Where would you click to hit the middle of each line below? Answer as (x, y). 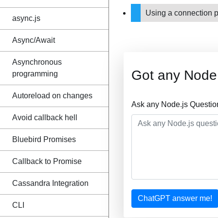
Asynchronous (37, 62)
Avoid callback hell (45, 118)
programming (35, 74)
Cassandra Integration (50, 183)
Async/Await (34, 40)
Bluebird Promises (44, 139)
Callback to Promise (47, 161)
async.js (26, 18)
